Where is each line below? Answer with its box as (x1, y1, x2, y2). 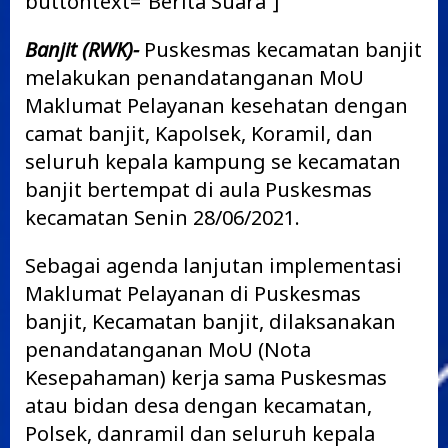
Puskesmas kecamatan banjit (139, 36, 422, 63)
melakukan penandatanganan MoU (25, 64, 364, 91)
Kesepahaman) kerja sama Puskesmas (25, 364, 387, 391)
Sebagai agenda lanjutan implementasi (25, 252, 402, 279)
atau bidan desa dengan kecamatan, (25, 392, 372, 419)
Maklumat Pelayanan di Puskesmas (25, 280, 361, 307)
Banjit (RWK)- (25, 36, 139, 63)
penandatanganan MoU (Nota (25, 336, 311, 363)
